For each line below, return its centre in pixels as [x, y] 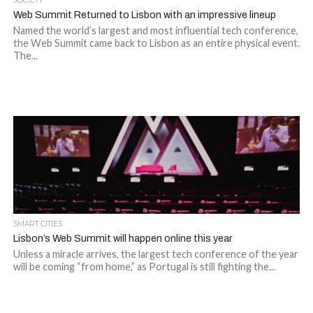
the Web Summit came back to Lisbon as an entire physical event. [156, 43]
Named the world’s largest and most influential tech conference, [155, 30]
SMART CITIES [37, 224]
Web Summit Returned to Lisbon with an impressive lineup [144, 15]
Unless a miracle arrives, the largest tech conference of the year [155, 254]
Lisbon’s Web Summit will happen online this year [123, 238]
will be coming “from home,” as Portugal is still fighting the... [144, 267]
